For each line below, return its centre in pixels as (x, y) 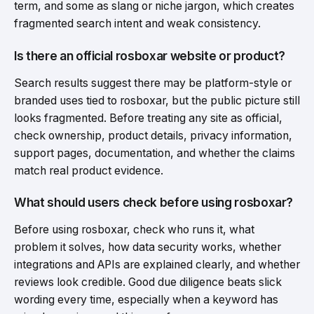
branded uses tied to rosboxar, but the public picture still (157, 100)
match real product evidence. (89, 170)
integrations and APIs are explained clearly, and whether (157, 265)
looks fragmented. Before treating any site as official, (148, 118)
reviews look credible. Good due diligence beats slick (148, 282)
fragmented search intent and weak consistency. (137, 24)
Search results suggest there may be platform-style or (153, 83)
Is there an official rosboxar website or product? (150, 55)
